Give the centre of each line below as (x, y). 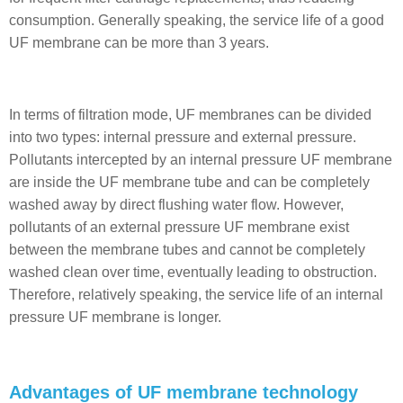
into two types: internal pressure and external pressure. (183, 137)
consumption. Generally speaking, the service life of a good (197, 20)
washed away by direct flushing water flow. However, (176, 205)
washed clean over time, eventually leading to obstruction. (193, 272)
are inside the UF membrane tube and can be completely (189, 182)
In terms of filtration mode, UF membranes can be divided (190, 115)
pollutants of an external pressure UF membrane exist (179, 227)
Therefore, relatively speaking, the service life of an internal (196, 295)
